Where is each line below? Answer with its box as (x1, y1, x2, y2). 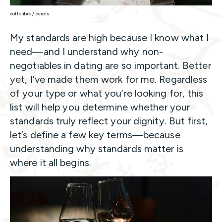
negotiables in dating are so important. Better (10, 59, 211, 72)
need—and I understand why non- (10, 46, 164, 58)
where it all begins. (10, 157, 92, 169)
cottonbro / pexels (10, 11, 49, 17)
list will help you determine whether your (10, 101, 190, 113)
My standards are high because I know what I (10, 32, 209, 44)
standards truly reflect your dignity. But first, (10, 115, 208, 127)
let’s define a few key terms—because (10, 129, 180, 141)
